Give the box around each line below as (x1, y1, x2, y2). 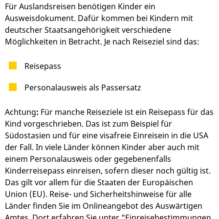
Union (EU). (5, 189, 49, 200)
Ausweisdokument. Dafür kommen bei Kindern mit (5, 13, 193, 24)
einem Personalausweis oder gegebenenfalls (5, 153, 171, 165)
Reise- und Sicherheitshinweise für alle (49, 189, 192, 200)
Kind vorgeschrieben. (5, 118, 86, 130)
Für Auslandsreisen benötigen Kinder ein (5, 1, 155, 12)
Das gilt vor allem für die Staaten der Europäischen (5, 177, 193, 188)
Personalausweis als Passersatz (24, 82, 141, 93)
